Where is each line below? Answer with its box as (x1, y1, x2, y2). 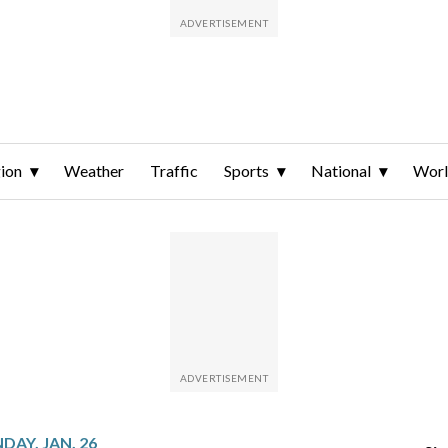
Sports (224, 161, 269, 181)
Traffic (150, 161, 198, 181)
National (311, 161, 371, 181)
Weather (64, 161, 124, 181)
